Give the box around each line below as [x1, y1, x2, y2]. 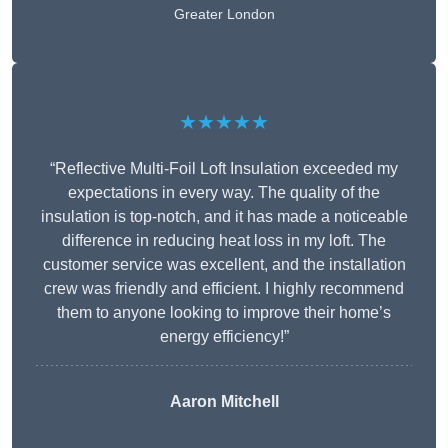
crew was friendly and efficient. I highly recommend [44, 280, 404, 298]
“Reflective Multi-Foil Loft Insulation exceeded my [50, 160, 398, 178]
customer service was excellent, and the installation [42, 256, 406, 274]
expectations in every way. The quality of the [68, 184, 380, 202]
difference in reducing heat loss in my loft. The [62, 232, 386, 250]
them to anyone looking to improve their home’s [57, 304, 391, 322]
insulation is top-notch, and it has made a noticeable [40, 208, 408, 226]
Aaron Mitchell [169, 393, 279, 411]
